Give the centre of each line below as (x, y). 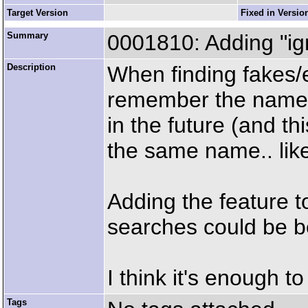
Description (31, 67)
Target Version (37, 13)
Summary (27, 35)
